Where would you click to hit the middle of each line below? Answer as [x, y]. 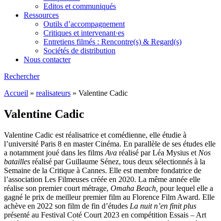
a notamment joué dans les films [55, 152]
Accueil [16, 93]
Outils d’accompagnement [84, 24]
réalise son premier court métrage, [57, 188]
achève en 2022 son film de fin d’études [67, 206]
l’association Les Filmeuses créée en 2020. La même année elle [102, 179]
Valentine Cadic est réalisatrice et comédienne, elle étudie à [95, 135]
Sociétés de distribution [79, 51]
